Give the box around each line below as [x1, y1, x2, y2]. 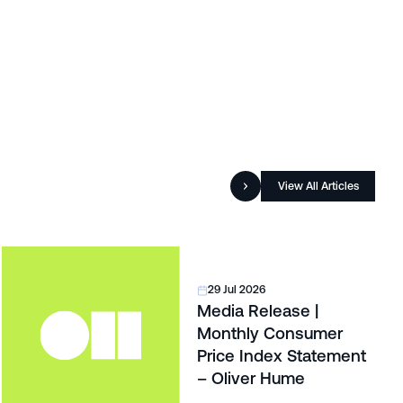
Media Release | [196, 301, 318, 321]
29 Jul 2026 [208, 283, 266, 297]
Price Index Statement [196, 346, 366, 366]
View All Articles [277, 180, 359, 193]
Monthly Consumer [196, 324, 343, 344]
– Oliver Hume [196, 369, 305, 389]
